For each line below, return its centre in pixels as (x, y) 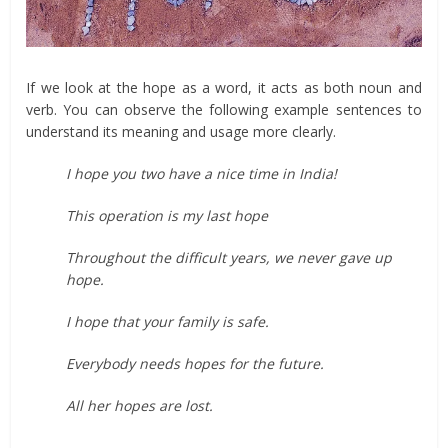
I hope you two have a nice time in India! (202, 173)
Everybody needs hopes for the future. (195, 363)
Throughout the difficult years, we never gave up (229, 257)
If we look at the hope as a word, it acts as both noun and (224, 87)
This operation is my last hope (167, 215)
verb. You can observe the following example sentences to (224, 109)
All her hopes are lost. (140, 405)
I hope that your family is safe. (168, 321)
